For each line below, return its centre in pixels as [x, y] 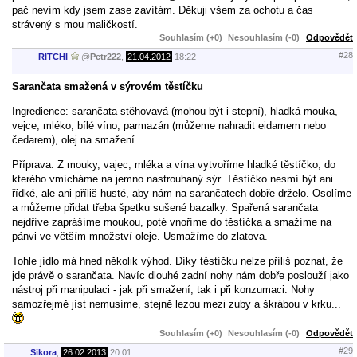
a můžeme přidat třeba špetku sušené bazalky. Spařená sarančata [165, 207]
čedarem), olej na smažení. [75, 139]
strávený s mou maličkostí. [75, 24]
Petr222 [106, 57]
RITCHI [53, 57]
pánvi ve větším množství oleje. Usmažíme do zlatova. [140, 236]
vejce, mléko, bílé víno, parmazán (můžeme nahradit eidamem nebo [169, 125]
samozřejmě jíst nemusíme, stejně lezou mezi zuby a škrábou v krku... [177, 304]
